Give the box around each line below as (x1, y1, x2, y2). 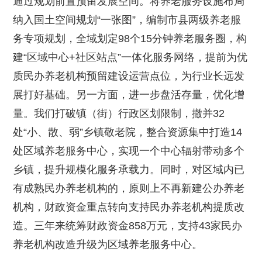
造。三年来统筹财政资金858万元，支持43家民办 (13, 219, 243, 232)
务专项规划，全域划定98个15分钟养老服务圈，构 (13, 32, 247, 44)
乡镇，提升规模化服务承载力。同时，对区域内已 (13, 163, 245, 175)
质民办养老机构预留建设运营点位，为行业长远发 (13, 70, 245, 82)
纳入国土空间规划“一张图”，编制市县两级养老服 (13, 13, 242, 26)
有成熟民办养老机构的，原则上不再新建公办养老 (13, 182, 245, 194)
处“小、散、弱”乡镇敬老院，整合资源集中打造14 (13, 126, 243, 138)
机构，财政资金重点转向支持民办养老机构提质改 (13, 201, 245, 213)
